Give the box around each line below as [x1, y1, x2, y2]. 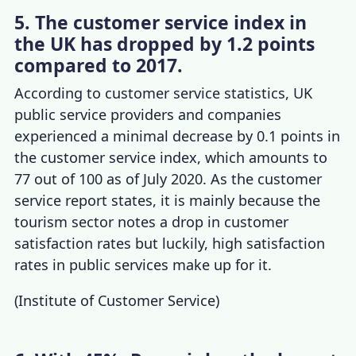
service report [14, 190, 108, 210]
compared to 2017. [14, 52, 184, 78]
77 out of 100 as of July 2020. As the [14, 168, 258, 188]
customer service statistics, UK [105, 83, 313, 103]
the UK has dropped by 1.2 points [14, 30, 315, 56]
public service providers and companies [14, 104, 282, 124]
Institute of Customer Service [18, 290, 216, 310]
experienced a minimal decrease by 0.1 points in [14, 126, 341, 145]
